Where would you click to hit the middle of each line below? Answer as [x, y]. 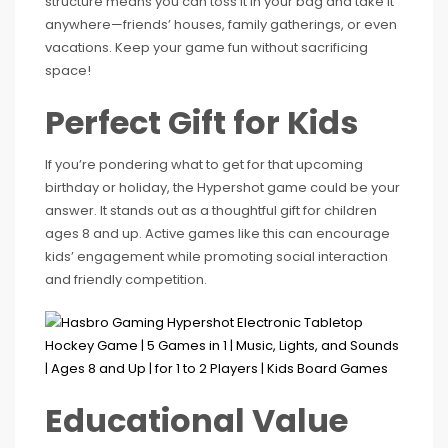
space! [68, 70]
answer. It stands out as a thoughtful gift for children [211, 210]
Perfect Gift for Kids [201, 122]
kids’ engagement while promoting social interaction [216, 256]
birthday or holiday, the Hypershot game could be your [222, 187]
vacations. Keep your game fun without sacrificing [206, 47]
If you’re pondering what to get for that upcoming [204, 164]
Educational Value [196, 420]
